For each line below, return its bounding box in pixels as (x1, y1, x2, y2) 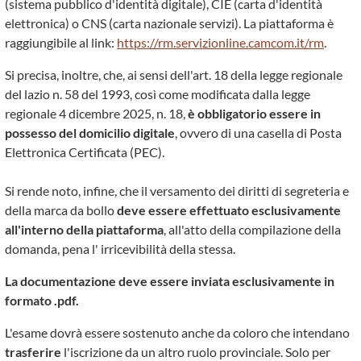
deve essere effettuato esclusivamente (117, 202, 341, 218)
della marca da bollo (5, 202, 117, 218)
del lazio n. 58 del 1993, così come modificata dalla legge (5, 86, 310, 102)
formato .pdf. (5, 293, 81, 308)
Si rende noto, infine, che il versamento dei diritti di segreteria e (5, 183, 349, 198)
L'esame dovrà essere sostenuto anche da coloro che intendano (5, 325, 350, 340)
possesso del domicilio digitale (5, 125, 175, 140)
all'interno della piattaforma (5, 222, 164, 237)
